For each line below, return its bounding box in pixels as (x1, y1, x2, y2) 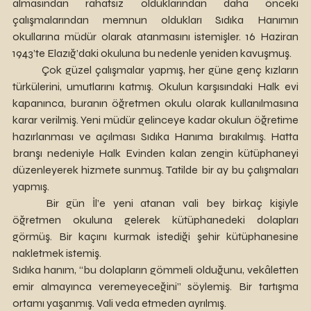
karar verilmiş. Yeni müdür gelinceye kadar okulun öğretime (12, 113, 299, 126)
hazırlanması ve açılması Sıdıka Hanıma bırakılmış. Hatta (12, 130, 299, 143)
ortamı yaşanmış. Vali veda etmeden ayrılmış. (12, 296, 226, 310)
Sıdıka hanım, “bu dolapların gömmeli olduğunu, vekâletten (12, 263, 299, 276)
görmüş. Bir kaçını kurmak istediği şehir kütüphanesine (12, 230, 299, 243)
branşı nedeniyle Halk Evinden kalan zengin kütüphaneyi (12, 146, 299, 160)
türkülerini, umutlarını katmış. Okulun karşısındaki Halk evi (12, 80, 299, 93)
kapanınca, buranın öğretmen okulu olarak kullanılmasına (12, 96, 299, 110)
